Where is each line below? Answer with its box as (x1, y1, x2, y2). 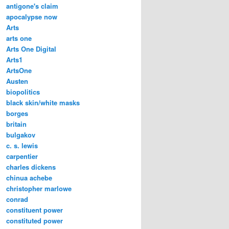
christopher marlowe (6, 183, 72, 193)
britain (6, 119, 27, 129)
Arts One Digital (6, 43, 56, 54)
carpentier (6, 151, 38, 161)
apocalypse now (6, 11, 57, 21)
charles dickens (6, 162, 56, 172)
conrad (6, 194, 28, 204)
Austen (6, 76, 28, 86)
